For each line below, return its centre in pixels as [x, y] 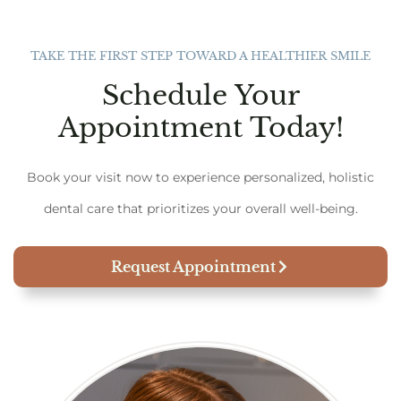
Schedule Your [200, 95]
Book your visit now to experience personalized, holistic [200, 177]
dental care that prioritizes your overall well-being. [200, 208]
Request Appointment [193, 267]
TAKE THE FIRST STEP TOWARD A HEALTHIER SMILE [200, 55]
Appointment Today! [200, 127]
